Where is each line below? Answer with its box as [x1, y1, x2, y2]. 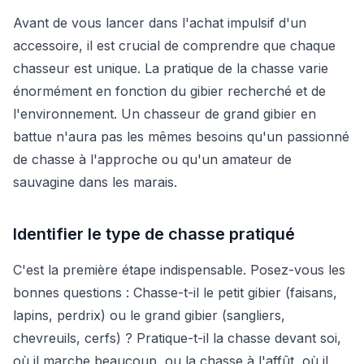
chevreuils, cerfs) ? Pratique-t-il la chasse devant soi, [13, 329, 341, 346]
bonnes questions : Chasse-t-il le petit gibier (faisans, [13, 284, 337, 301]
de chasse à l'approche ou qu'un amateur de [13, 150, 292, 167]
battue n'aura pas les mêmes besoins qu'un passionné [13, 128, 349, 145]
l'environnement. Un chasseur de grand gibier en [13, 105, 316, 122]
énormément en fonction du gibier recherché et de [13, 82, 326, 99]
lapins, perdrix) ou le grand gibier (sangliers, [13, 306, 285, 323]
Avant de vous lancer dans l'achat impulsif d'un [13, 14, 306, 31]
